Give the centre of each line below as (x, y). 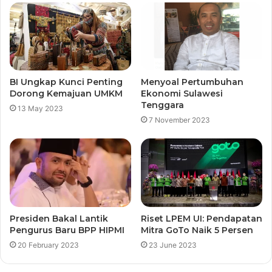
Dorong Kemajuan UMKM (66, 94)
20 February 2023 (48, 245)
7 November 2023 (179, 120)
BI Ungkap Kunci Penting (66, 82)
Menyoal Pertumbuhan (192, 82)
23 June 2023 (173, 245)
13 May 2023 (40, 109)
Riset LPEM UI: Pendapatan (202, 219)
